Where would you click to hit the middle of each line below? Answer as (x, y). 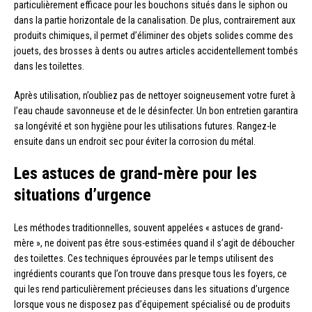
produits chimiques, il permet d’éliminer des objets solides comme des (154, 35)
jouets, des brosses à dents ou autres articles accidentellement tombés (156, 50)
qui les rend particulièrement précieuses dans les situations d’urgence (152, 289)
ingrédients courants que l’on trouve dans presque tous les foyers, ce (150, 273)
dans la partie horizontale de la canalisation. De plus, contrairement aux (155, 20)
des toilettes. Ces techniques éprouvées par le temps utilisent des (144, 258)
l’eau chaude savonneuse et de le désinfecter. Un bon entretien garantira (156, 110)
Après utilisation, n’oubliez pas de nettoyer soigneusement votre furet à (155, 95)
